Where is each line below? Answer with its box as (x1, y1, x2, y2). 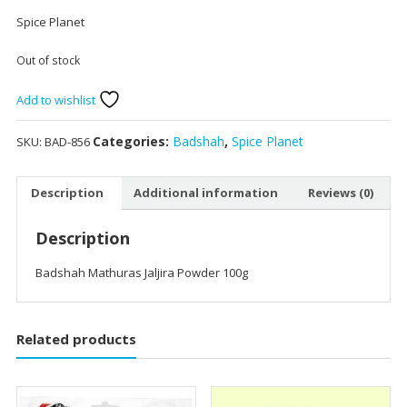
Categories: (92, 132, 173, 150)
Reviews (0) (307, 184, 373, 202)
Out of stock (15, 52, 80, 68)
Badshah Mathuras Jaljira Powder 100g (35, 263, 248, 281)
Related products (15, 329, 136, 348)
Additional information (133, 184, 278, 202)
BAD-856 (44, 133, 90, 150)
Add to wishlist (15, 91, 98, 108)
